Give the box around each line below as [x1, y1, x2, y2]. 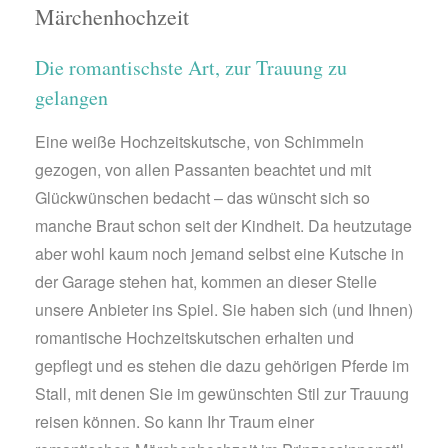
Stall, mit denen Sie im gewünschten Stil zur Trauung [35, 381, 409, 405]
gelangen [35, 83, 108, 111]
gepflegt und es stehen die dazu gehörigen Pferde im [35, 353, 409, 377]
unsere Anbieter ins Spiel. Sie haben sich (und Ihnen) [35, 297, 413, 321]
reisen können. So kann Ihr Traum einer [35, 409, 314, 433]
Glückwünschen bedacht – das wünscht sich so [35, 185, 370, 209]
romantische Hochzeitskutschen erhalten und [35, 325, 354, 349]
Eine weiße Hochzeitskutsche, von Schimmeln [35, 129, 364, 153]
